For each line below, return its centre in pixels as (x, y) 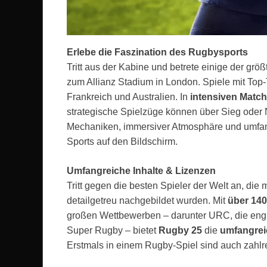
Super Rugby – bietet (113, 231)
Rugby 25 (180, 231)
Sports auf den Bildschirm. (122, 142)
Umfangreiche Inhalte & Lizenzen (141, 171)
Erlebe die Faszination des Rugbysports (157, 52)
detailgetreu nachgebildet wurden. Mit (147, 201)
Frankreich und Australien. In (128, 97)
